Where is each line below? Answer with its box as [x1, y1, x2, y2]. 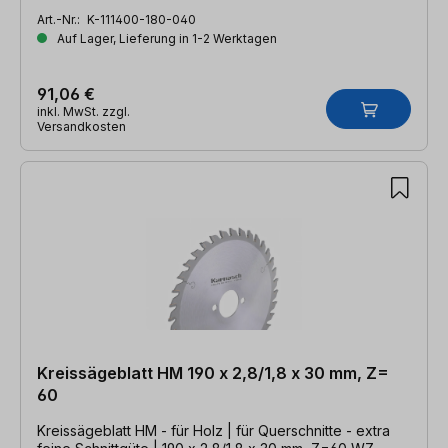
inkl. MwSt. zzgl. [37, 103, 130, 119]
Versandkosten [37, 118, 126, 134]
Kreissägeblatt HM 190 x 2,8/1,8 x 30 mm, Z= [37, 362, 389, 383]
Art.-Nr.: [37, 11, 83, 27]
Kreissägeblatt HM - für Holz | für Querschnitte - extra [37, 421, 390, 439]
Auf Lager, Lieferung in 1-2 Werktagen [54, 30, 277, 46]
